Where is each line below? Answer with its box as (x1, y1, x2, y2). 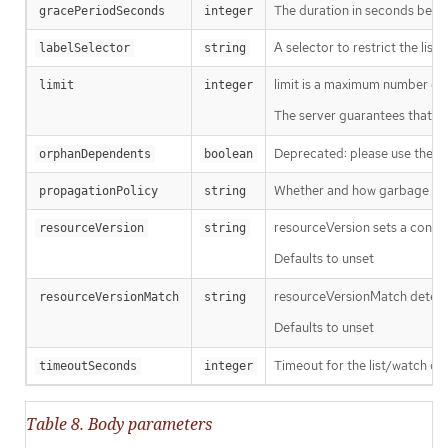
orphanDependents (39, 146, 151, 161)
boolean (204, 146, 253, 161)
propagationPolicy (39, 183, 158, 198)
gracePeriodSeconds (39, 3, 165, 18)
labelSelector (39, 40, 130, 55)
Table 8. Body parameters (26, 412, 212, 435)
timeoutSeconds (39, 358, 137, 373)
